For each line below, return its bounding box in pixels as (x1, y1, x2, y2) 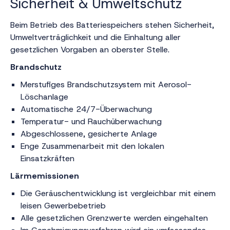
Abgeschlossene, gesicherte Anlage (21, 128, 160, 139)
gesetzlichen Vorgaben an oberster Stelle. (10, 44, 169, 55)
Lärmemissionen (10, 170, 79, 181)
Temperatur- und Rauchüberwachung (21, 116, 164, 127)
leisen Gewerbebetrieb (21, 200, 108, 211)
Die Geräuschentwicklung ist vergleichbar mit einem (21, 188, 216, 199)
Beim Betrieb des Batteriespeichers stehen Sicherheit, (10, 20, 214, 30)
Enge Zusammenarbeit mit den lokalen (21, 141, 164, 151)
